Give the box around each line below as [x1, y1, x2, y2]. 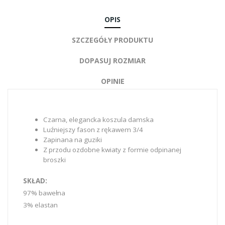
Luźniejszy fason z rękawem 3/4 [43, 125, 143, 135]
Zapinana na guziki [43, 135, 102, 145]
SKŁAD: [23, 176, 47, 186]
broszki [43, 155, 66, 165]
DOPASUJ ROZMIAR [79, 56, 146, 66]
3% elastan [23, 200, 58, 210]
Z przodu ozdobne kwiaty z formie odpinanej [43, 145, 181, 155]
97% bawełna [23, 188, 65, 198]
